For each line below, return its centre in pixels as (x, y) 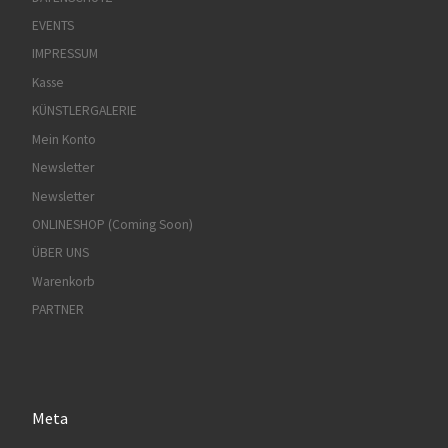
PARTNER (57, 310)
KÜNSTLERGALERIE (84, 111)
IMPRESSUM (64, 54)
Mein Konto (63, 139)
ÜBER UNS (60, 253)
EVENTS (52, 25)
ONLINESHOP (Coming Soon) (112, 225)
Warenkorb (63, 281)
